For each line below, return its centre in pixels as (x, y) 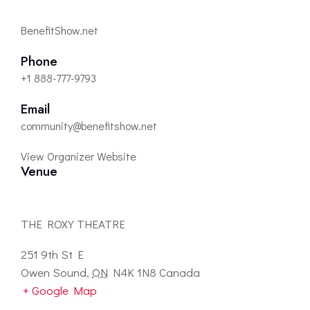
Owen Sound (54, 273)
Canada (180, 273)
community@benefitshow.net (89, 126)
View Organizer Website (79, 156)
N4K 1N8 (135, 273)
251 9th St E (52, 255)
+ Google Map (60, 291)
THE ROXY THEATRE (73, 224)
